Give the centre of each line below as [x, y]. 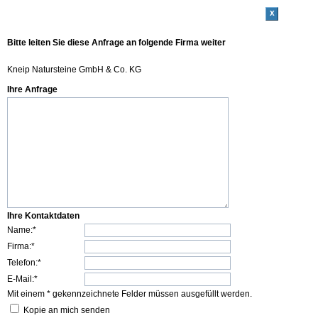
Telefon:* [24, 263]
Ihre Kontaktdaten [43, 216]
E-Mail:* [22, 279]
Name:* [22, 230]
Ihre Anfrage [32, 89]
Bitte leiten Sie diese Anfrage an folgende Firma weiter [116, 42]
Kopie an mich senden [67, 310]
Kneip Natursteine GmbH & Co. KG [74, 70]
